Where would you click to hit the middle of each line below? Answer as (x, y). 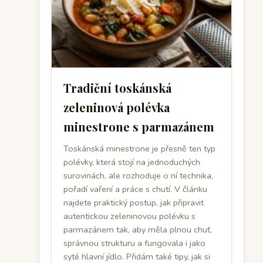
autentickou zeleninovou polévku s (129, 216)
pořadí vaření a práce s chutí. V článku (135, 189)
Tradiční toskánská (117, 88)
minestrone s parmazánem (139, 127)
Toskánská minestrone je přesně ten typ (139, 149)
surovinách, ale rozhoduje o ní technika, (138, 176)
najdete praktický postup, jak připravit (134, 203)
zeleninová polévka (117, 107)
